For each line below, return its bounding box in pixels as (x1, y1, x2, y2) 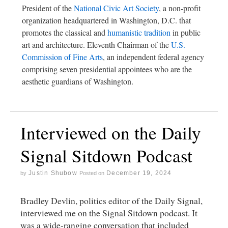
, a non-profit (159, 3, 201, 14)
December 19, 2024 (106, 169, 172, 177)
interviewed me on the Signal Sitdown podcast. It (20, 206, 197, 219)
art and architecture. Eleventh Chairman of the (22, 39, 171, 50)
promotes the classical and (22, 27, 107, 38)
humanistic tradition (107, 27, 170, 38)
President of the (22, 3, 74, 14)
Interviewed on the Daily (20, 121, 201, 145)
